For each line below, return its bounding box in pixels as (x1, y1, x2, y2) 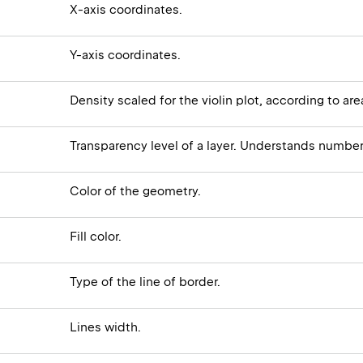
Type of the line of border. (70, 274, 221, 289)
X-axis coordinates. (70, 2, 183, 17)
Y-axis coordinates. (70, 47, 181, 62)
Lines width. (70, 319, 142, 335)
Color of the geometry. (70, 183, 202, 199)
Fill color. (70, 228, 122, 244)
